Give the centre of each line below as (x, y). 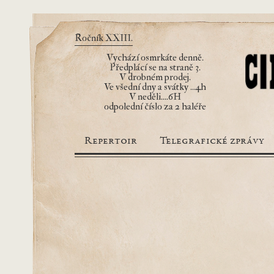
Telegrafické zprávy (212, 141)
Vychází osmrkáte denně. (155, 57)
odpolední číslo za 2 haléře (155, 106)
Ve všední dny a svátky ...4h (155, 87)
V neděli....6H (155, 97)
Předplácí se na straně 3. (155, 67)
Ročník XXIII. (104, 38)
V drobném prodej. (155, 77)
